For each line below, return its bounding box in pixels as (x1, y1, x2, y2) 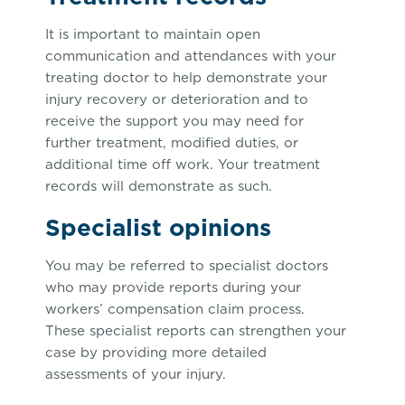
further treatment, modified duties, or (45, 133, 298, 153)
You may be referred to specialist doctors (45, 256, 328, 276)
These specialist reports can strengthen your (45, 321, 346, 341)
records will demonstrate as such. (45, 176, 272, 196)
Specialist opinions (45, 211, 271, 245)
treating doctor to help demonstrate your (45, 68, 327, 88)
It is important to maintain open (45, 24, 260, 44)
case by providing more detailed (45, 343, 267, 363)
